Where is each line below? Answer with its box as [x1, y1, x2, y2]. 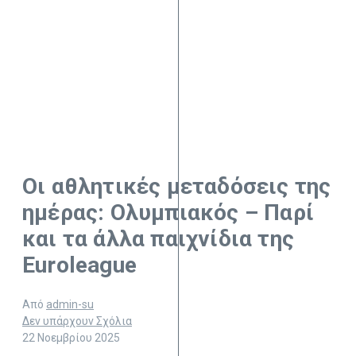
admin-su [46, 298, 94, 311]
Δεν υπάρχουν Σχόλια [22, 315, 132, 328]
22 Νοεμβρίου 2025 [22, 331, 120, 345]
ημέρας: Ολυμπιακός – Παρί [22, 199, 315, 226]
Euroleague [22, 252, 137, 279]
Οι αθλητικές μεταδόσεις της [22, 173, 331, 200]
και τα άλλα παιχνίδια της [22, 226, 294, 253]
